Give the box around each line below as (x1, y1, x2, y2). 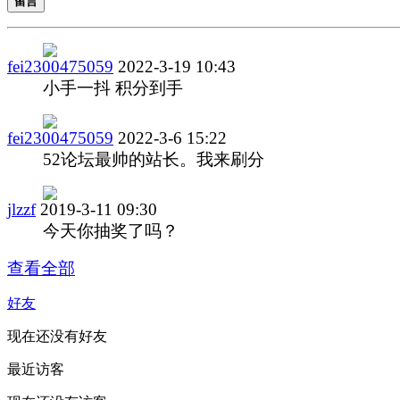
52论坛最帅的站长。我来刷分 (43, 149, 264, 169)
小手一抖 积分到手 (43, 78, 183, 97)
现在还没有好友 (7, 328, 107, 344)
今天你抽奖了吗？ (43, 221, 179, 240)
